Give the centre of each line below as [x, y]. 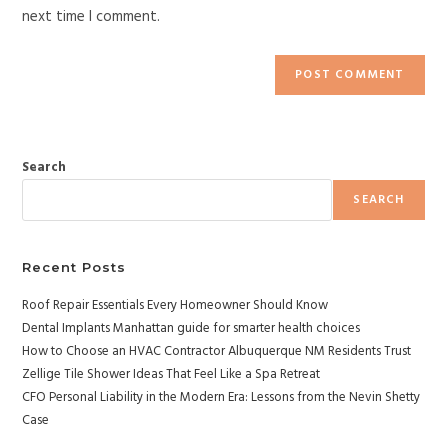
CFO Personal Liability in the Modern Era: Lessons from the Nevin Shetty [221, 398]
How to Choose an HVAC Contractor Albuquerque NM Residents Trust [217, 352]
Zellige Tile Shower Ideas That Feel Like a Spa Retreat [171, 375]
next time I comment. [91, 17]
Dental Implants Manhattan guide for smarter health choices [191, 329]
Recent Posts [74, 267]
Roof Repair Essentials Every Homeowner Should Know [175, 306]
